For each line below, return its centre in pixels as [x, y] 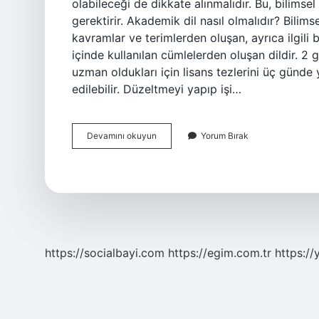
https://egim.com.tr [220, 253]
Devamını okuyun [122, 136]
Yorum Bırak [225, 136]
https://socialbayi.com [105, 253]
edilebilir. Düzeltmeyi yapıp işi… [157, 89]
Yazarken [175, 148]
